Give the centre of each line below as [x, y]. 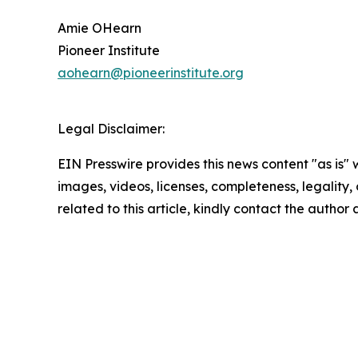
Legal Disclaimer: [111, 129]
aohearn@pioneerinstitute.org [151, 73]
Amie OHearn [99, 28]
